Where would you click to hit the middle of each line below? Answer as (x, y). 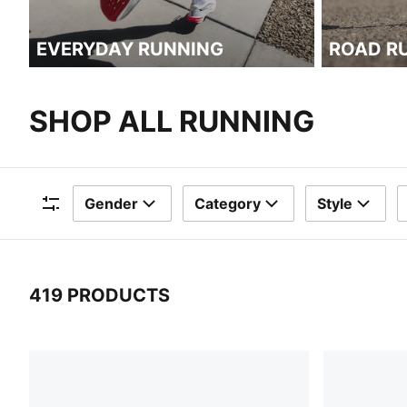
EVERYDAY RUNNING (130, 49)
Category (228, 203)
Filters (60, 224)
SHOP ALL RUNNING (172, 121)
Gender (111, 203)
